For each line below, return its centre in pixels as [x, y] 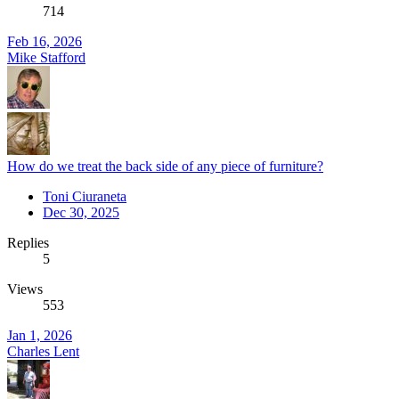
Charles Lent [43, 351]
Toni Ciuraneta [85, 196]
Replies [28, 242]
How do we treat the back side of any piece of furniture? [165, 166]
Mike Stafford [46, 57]
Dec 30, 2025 [81, 212]
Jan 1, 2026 [40, 335]
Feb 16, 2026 [45, 41]
